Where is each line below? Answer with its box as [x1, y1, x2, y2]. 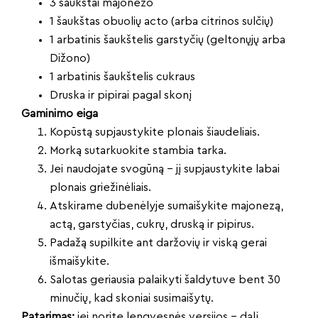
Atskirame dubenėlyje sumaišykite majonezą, [50, 199, 283, 212]
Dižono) [50, 52, 90, 64]
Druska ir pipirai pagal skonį [50, 89, 192, 101]
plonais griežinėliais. [50, 181, 151, 193]
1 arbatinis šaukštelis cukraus [50, 70, 195, 82]
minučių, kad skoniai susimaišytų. [50, 292, 214, 304]
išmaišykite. [50, 255, 109, 267]
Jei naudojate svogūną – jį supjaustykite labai [50, 163, 280, 175]
